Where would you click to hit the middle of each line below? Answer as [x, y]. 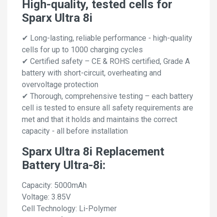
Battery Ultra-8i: [64, 165]
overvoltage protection [60, 85]
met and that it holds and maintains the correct [100, 120]
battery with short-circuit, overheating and [92, 73]
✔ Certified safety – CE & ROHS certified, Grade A [106, 62]
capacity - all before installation [75, 131]
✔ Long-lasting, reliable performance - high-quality [107, 38]
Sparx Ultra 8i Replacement [93, 152]
